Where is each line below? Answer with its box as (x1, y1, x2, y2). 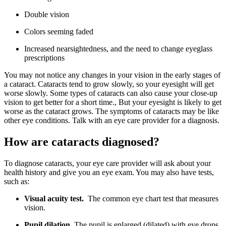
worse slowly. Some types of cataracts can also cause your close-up (4, 88, 217, 97)
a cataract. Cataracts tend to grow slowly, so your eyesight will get (4, 79, 214, 88)
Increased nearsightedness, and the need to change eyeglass (24, 44, 212, 53)
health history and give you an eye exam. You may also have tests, (4, 167, 214, 177)
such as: (4, 177, 29, 186)
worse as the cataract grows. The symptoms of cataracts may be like (4, 106, 219, 116)
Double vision (24, 10, 69, 19)
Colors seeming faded (24, 27, 93, 36)
